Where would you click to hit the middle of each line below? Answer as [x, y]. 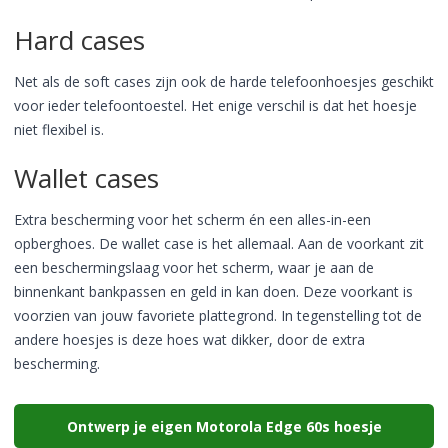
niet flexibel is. [59, 129]
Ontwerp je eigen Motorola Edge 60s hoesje [224, 426]
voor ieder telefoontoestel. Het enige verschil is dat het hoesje [215, 105]
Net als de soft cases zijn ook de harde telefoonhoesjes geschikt [224, 81]
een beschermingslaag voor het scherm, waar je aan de [194, 267]
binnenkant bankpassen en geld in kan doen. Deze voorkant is [213, 291]
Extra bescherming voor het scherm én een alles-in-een [192, 219]
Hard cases [79, 40]
